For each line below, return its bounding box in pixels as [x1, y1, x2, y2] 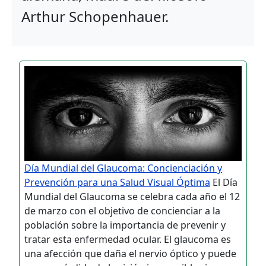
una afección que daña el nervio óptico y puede [24, 247, 236, 261]
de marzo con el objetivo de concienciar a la [24, 204, 220, 218]
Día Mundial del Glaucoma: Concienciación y [24, 161, 222, 175]
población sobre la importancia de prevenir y [24, 218, 226, 232]
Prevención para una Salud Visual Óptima [24, 176, 210, 189]
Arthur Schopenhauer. [21, 7, 169, 26]
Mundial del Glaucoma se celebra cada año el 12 [24, 190, 240, 204]
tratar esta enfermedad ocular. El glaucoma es [24, 233, 231, 246]
